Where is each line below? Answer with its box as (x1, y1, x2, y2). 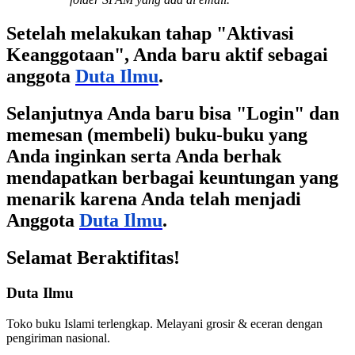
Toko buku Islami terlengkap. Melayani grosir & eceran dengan (6, 316, 323, 330)
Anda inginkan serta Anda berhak (6, 146, 281, 167)
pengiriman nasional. (6, 330, 110, 345)
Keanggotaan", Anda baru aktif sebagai (6, 44, 328, 66)
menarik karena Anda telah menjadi (6, 189, 301, 210)
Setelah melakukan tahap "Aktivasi (6, 23, 294, 44)
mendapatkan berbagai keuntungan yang (6, 167, 338, 189)
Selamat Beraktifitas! (6, 246, 180, 268)
